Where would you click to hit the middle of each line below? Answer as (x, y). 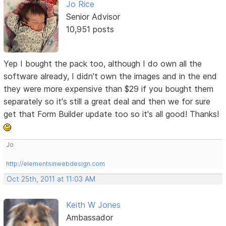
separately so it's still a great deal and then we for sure (107, 101)
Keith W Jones (93, 205)
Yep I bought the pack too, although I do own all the (103, 63)
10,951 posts (90, 29)
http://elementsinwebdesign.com (56, 163)
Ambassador (89, 217)
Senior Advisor (93, 16)
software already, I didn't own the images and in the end (110, 76)
